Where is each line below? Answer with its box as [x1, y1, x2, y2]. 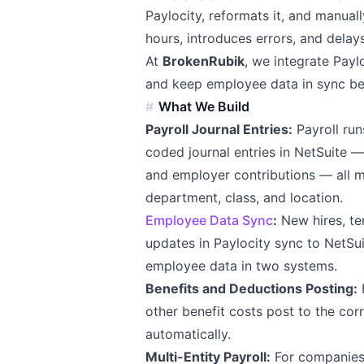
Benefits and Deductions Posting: [145, 280, 358, 297]
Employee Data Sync [145, 212, 274, 229]
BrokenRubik [162, 53, 245, 70]
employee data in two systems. [145, 258, 338, 275]
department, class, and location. [145, 189, 344, 206]
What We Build [158, 98, 250, 115]
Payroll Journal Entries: [145, 121, 293, 138]
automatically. [145, 326, 232, 343]
